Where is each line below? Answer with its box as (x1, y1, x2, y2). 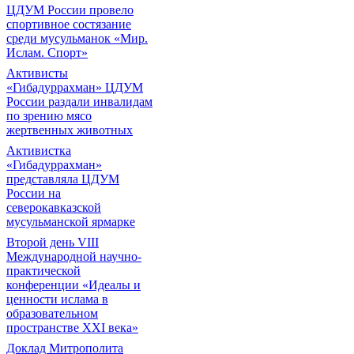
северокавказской (6, 201, 101, 214)
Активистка (6, 144, 71, 157)
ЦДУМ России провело (6, 3, 134, 17)
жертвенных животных (6, 123, 133, 137)
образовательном (6, 307, 98, 320)
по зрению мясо (6, 109, 92, 122)
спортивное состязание (6, 17, 131, 31)
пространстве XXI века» (6, 321, 138, 334)
